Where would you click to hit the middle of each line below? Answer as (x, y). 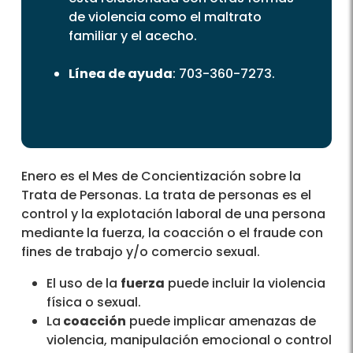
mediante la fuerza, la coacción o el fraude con (172, 233)
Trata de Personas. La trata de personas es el (166, 195)
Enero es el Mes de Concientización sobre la (161, 176)
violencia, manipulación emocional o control (189, 340)
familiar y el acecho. (133, 36)
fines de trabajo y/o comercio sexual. (141, 252)
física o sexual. (94, 303)
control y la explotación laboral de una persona (173, 214)
